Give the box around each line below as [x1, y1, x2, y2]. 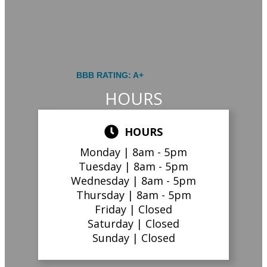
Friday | [95, 202, 138, 217]
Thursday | [76, 188, 136, 203]
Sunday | [92, 231, 141, 246]
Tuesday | [79, 159, 133, 174]
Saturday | [88, 216, 145, 231]
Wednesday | [71, 173, 141, 188]
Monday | [80, 145, 132, 160]
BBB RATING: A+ [76, 70, 144, 80]
